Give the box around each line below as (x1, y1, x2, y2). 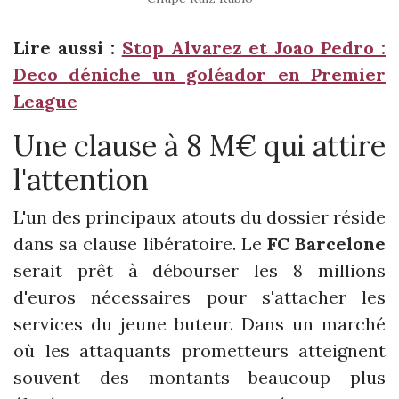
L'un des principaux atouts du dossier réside (13, 205, 386, 228)
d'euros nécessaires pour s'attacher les (13, 285, 386, 308)
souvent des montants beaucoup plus (13, 365, 386, 388)
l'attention (13, 160, 149, 198)
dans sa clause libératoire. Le (13, 232, 267, 255)
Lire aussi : (13, 36, 122, 59)
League (13, 89, 77, 112)
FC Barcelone (266, 232, 387, 255)
